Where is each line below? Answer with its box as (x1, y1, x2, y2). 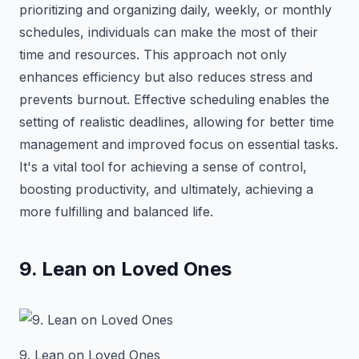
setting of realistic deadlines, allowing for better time (19, 114, 334, 130)
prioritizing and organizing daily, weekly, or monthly (19, 2, 332, 18)
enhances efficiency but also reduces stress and (19, 69, 313, 85)
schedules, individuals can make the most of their (19, 24, 318, 40)
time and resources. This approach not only (19, 46, 287, 63)
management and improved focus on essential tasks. (19, 136, 338, 152)
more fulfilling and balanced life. (19, 204, 213, 220)
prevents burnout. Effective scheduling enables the (19, 91, 329, 107)
